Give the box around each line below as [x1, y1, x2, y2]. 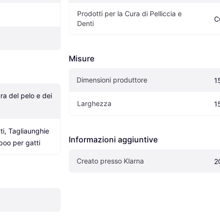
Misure [69, 53, 94, 63]
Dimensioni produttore [77, 75, 147, 84]
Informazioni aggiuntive [69, 134, 158, 144]
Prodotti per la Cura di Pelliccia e [77, 9, 182, 18]
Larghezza [77, 99, 111, 108]
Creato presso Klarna [77, 156, 144, 165]
